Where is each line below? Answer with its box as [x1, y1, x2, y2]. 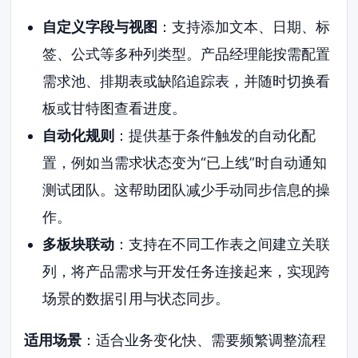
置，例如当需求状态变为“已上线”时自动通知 [42, 154, 327, 172]
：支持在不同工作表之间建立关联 [113, 236, 330, 253]
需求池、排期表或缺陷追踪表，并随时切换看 [42, 73, 330, 90]
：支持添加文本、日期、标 [157, 18, 330, 36]
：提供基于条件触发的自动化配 [113, 127, 316, 145]
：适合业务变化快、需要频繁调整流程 [82, 332, 327, 349]
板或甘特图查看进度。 [42, 100, 186, 117]
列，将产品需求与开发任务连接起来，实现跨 [42, 263, 330, 280]
